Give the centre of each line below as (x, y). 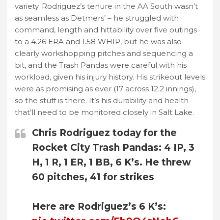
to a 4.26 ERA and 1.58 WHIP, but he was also (98, 41)
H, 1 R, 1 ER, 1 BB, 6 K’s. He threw (111, 162)
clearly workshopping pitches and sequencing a (104, 53)
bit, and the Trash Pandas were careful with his (101, 65)
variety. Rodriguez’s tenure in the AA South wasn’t (106, 6)
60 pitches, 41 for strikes (93, 177)
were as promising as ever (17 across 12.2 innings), (105, 88)
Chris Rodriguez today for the (104, 133)
